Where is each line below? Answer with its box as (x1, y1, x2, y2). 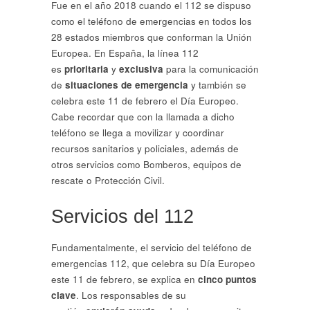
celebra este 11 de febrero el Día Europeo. (51, 94, 239, 108)
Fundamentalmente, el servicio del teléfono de (51, 241, 252, 255)
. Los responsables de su (76, 289, 186, 302)
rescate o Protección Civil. (51, 174, 167, 188)
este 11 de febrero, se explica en (51, 273, 195, 286)
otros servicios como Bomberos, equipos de (51, 158, 241, 172)
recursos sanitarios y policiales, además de (51, 142, 239, 156)
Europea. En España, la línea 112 (51, 46, 199, 60)
